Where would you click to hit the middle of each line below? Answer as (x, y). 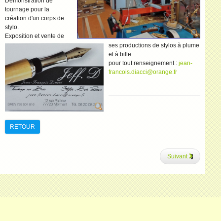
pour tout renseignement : (144, 63)
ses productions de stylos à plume (154, 45)
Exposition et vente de (35, 36)
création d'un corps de (35, 18)
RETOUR (22, 127)
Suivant (178, 156)
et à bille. (121, 54)
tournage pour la (27, 9)
